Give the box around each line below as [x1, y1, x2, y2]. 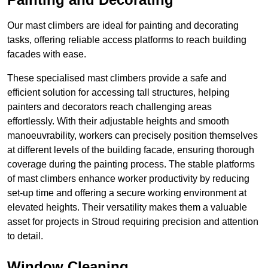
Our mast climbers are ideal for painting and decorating [7, 20, 239, 31]
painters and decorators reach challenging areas [7, 102, 212, 112]
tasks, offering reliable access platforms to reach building [7, 35, 246, 45]
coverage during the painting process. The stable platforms [7, 159, 255, 170]
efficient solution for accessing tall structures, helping [7, 87, 230, 98]
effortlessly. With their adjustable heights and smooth [7, 116, 229, 127]
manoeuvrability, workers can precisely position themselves [7, 130, 258, 141]
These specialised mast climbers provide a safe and [7, 73, 227, 84]
